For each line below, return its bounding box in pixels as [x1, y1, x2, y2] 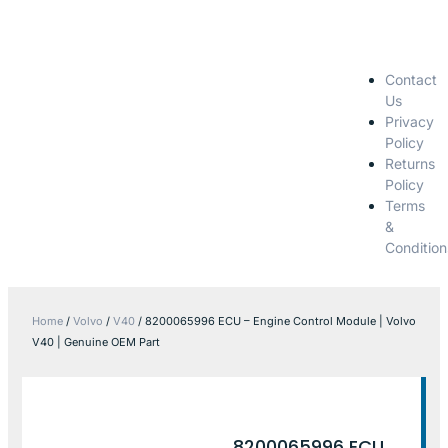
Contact [384, 70, 437, 88]
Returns [384, 154, 435, 172]
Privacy [384, 112, 434, 130]
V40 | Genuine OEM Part [32, 334, 160, 349]
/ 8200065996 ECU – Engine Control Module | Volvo [135, 313, 416, 328]
